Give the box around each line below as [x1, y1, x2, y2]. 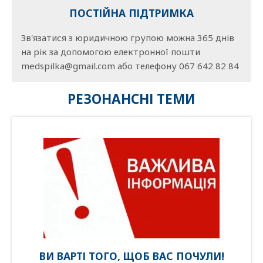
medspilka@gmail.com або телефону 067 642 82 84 [21, 59, 239, 72]
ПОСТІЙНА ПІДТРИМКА [69, 6, 194, 21]
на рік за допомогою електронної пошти [21, 45, 200, 58]
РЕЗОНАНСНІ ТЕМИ [68, 90, 195, 109]
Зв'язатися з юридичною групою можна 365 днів [21, 31, 234, 43]
